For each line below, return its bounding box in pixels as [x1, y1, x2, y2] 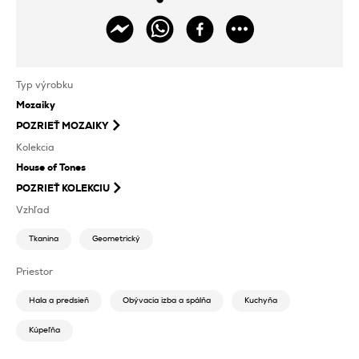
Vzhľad [16, 204, 50, 215]
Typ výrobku [16, 79, 73, 90]
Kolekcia [16, 142, 54, 152]
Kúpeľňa [29, 325, 60, 334]
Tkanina [29, 234, 58, 243]
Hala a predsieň [29, 296, 89, 305]
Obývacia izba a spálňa [123, 296, 211, 305]
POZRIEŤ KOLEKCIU [16, 183, 110, 193]
